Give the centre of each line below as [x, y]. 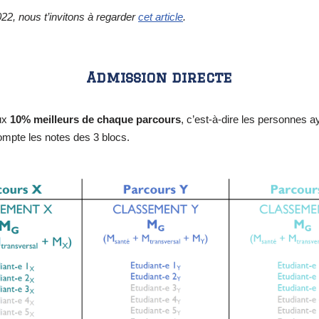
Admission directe [159, 77]
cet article [161, 16]
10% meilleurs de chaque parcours [96, 119]
